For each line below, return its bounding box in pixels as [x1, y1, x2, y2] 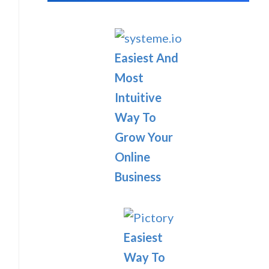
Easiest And [115, 50, 179, 65]
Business [115, 169, 162, 184]
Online [115, 150, 151, 164]
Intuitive [115, 90, 162, 104]
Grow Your [115, 130, 174, 144]
